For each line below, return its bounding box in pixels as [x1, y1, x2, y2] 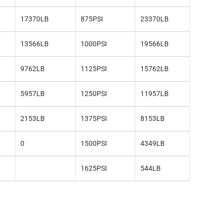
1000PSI [80, 40, 107, 48]
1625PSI [80, 164, 107, 173]
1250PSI [80, 90, 107, 98]
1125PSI [80, 65, 107, 73]
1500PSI [80, 139, 107, 148]
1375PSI [80, 114, 107, 123]
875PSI [80, 15, 103, 23]
